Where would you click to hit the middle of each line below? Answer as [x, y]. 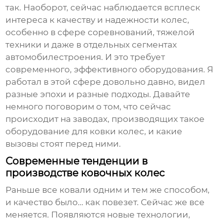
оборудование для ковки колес [75, 132]
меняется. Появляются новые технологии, [98, 215]
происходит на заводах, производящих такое [105, 119]
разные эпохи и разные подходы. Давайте [98, 94]
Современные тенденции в [77, 161]
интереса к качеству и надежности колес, [98, 20]
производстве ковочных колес [85, 173]
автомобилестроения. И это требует [85, 57]
